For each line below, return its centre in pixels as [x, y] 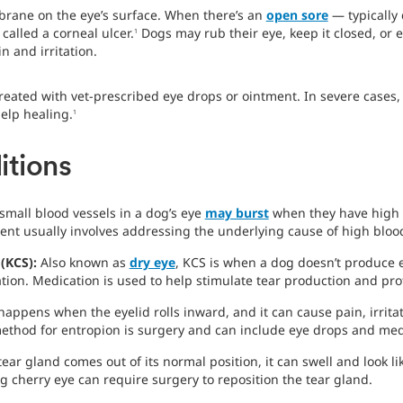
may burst [237, 213]
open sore [297, 15]
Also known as [85, 263]
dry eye [152, 263]
